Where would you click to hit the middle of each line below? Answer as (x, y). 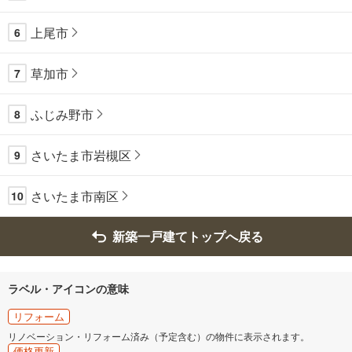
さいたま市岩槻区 (81, 155)
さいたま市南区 (75, 196)
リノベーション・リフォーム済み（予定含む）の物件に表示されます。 (159, 335)
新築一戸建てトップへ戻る (187, 236)
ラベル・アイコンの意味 (68, 288)
